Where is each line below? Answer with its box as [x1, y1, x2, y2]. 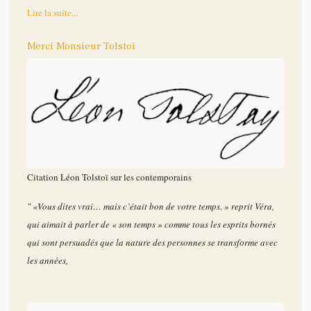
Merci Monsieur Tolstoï [27, 40, 135, 53]
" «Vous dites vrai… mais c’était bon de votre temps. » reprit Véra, [27, 200, 274, 213]
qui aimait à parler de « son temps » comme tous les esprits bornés [27, 218, 276, 231]
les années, [27, 254, 68, 267]
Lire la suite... [27, 6, 78, 19]
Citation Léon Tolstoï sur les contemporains [27, 171, 192, 184]
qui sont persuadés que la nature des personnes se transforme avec [27, 236, 278, 249]
